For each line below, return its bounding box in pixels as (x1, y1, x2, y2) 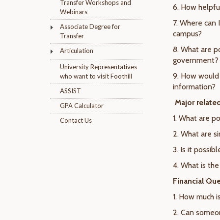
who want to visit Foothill (60, 72, 132, 80)
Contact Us (60, 116, 92, 124)
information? (173, 82, 216, 91)
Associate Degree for (60, 23, 120, 30)
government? (173, 55, 219, 65)
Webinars (60, 8, 87, 16)
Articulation (60, 47, 93, 55)
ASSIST (60, 87, 81, 95)
